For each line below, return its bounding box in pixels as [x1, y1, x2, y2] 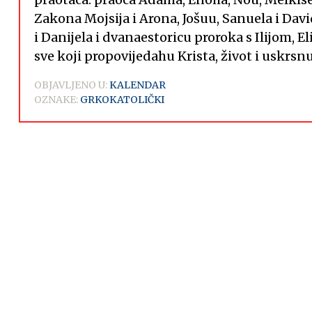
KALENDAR [109, 79, 166, 92]
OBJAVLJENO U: [33, 79, 107, 92]
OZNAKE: [33, 93, 78, 107]
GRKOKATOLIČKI [79, 93, 164, 107]
